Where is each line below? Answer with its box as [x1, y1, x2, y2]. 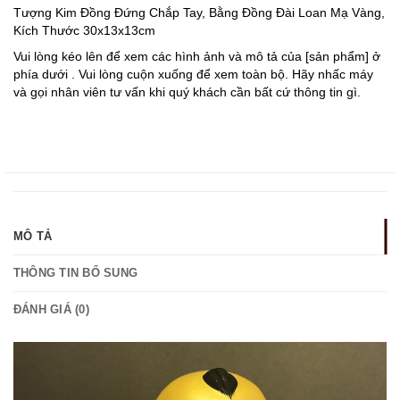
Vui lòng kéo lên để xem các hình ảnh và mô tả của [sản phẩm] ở [13, 49, 380, 64]
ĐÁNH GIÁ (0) [12, 303, 89, 317]
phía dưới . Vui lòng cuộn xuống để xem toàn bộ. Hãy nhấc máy [13, 67, 373, 82]
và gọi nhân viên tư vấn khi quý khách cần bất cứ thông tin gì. [13, 85, 361, 100]
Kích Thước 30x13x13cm [13, 22, 155, 37]
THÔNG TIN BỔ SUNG [12, 266, 138, 280]
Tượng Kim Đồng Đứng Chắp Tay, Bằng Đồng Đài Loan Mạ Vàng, [13, 4, 385, 20]
